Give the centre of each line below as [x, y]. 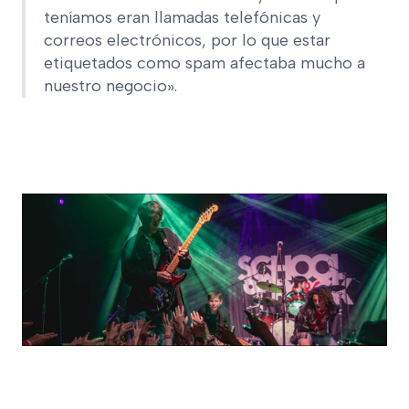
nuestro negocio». [110, 85]
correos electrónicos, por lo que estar [187, 40]
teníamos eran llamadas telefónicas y [182, 17]
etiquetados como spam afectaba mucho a [204, 63]
